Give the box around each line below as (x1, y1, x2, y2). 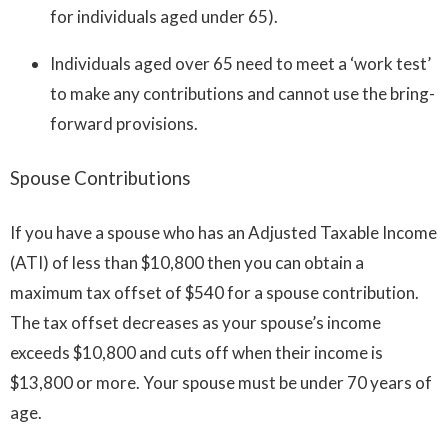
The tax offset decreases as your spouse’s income (10, 311, 381, 333)
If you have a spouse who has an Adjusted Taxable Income (10, 221, 437, 243)
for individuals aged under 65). (50, 6, 278, 28)
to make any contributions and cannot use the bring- (50, 83, 435, 105)
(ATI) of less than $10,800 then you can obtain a (10, 251, 364, 273)
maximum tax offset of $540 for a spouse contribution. (10, 281, 419, 303)
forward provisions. (50, 113, 198, 135)
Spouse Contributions (10, 166, 191, 189)
